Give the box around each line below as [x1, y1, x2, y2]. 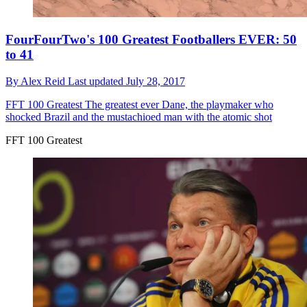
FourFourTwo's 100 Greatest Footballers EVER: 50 [5, 32, 297, 47]
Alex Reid [21, 75, 68, 88]
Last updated [68, 75, 126, 88]
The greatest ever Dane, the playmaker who [82, 99, 273, 111]
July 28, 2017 [126, 75, 185, 88]
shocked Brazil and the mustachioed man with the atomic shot [5, 111, 272, 123]
